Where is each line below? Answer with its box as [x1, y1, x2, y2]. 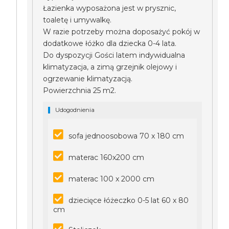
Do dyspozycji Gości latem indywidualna [43, 51, 186, 60]
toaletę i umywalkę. [43, 15, 112, 25]
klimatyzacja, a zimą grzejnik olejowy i [43, 62, 177, 72]
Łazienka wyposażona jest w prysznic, [43, 4, 176, 13]
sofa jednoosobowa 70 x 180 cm [68, 131, 185, 141]
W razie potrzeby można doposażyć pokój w [43, 27, 200, 36]
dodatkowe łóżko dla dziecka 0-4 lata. [43, 39, 177, 48]
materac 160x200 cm [68, 153, 145, 162]
